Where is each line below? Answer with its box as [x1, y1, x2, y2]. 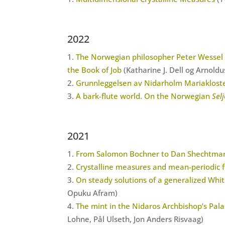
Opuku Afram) [67, 187, 118, 198]
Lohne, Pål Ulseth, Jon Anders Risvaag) [67, 213, 204, 224]
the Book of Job [67, 64, 122, 75]
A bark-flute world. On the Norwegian [76, 90, 212, 101]
